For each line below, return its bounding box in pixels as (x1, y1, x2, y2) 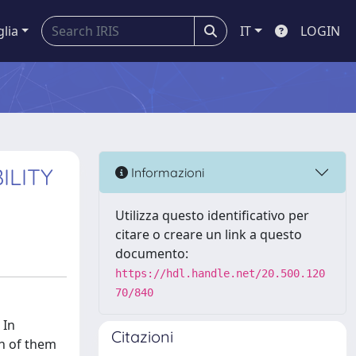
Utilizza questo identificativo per (115, 207, 309, 224)
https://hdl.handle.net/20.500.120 (115, 267, 325, 280)
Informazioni (128, 164, 204, 180)
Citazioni (111, 327, 173, 346)
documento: (115, 245, 188, 262)
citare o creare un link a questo (115, 226, 302, 243)
